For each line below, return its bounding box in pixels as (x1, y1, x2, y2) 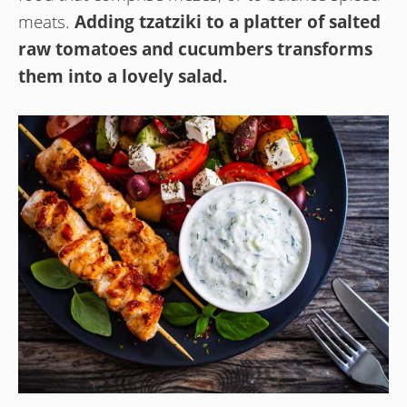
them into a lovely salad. (18, 64, 227, 88)
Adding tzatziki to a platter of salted (74, 9, 381, 34)
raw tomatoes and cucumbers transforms (18, 36, 372, 61)
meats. (18, 9, 74, 34)
